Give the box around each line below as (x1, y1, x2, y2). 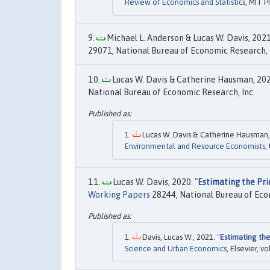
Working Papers (88, 189, 150, 199)
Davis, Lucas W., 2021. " (140, 233, 220, 242)
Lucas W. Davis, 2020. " (111, 177, 198, 187)
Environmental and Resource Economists (125, 141, 265, 151)
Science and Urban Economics (125, 244, 227, 254)
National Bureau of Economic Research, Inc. (88, 87, 255, 97)
